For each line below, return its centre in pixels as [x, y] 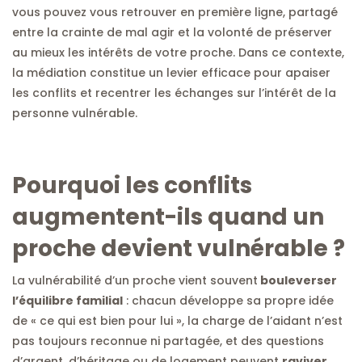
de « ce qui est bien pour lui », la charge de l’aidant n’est [177, 320]
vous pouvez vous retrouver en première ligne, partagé [175, 12]
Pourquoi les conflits [132, 185]
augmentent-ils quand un [168, 217]
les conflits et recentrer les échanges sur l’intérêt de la [174, 93]
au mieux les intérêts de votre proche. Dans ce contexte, [178, 52]
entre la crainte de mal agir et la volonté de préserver [172, 32]
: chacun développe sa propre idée [228, 300]
